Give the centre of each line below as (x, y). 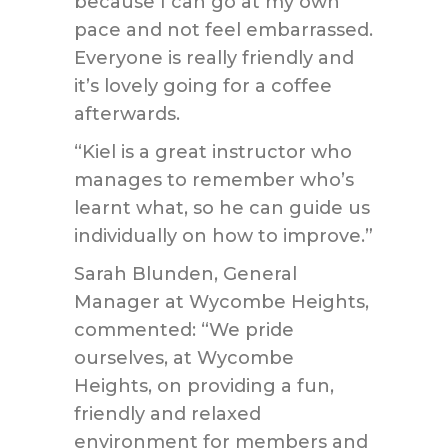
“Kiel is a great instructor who (213, 152)
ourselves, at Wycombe (184, 358)
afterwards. (127, 114)
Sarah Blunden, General (185, 274)
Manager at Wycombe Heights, (221, 302)
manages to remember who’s (214, 180)
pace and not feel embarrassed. (223, 30)
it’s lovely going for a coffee (203, 86)
